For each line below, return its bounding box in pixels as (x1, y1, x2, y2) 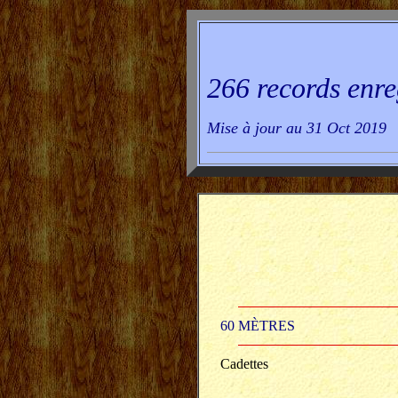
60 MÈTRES (220, 318, 295, 333)
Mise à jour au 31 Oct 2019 (207, 119, 386, 137)
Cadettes (220, 356, 268, 371)
